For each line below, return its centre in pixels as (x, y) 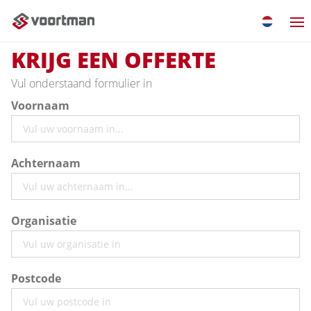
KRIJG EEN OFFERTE (114, 59)
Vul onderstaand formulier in (82, 83)
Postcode (36, 278)
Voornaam (40, 105)
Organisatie (44, 220)
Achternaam (46, 163)
